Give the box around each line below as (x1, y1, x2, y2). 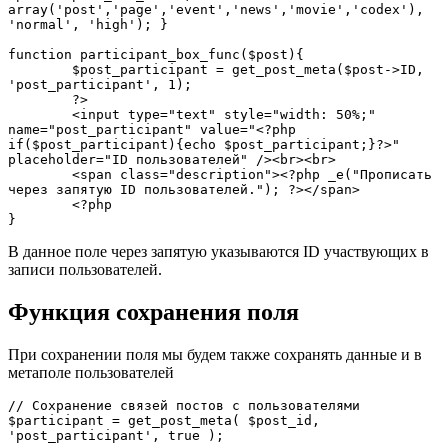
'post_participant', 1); (8, 77, 192, 93)
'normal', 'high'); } (8, 17, 168, 33)
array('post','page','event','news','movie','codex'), (8, 2, 424, 18)
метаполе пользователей (8, 363, 174, 381)
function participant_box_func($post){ (8, 47, 304, 63)
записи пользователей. (8, 261, 162, 279)
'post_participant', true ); (8, 427, 224, 443)
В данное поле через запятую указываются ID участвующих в (8, 243, 429, 261)
